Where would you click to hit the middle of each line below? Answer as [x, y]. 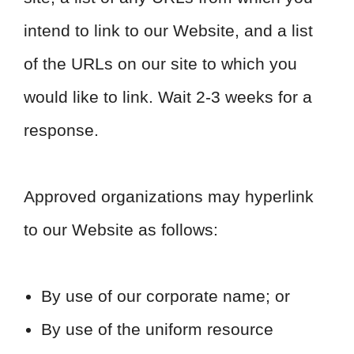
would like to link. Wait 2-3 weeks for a [168, 97]
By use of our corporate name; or [166, 296]
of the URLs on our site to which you [160, 64]
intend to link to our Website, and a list [168, 30]
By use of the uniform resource [157, 329]
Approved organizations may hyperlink [169, 196]
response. [61, 130]
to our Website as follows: [121, 230]
